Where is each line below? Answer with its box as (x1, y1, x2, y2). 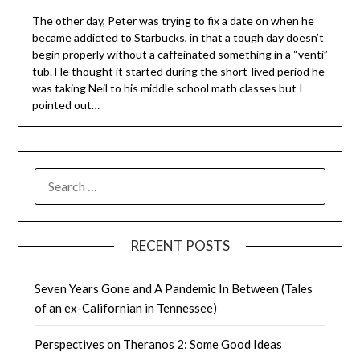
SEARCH (34, 170, 81, 184)
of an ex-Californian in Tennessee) (35, 301, 218, 315)
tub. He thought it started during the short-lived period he (31, 63, 325, 78)
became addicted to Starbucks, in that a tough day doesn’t (31, 30, 324, 44)
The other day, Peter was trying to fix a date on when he (31, 13, 314, 27)
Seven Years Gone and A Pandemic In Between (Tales (35, 281, 313, 296)
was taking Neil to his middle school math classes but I (31, 80, 303, 95)
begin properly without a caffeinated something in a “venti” (31, 47, 328, 61)
